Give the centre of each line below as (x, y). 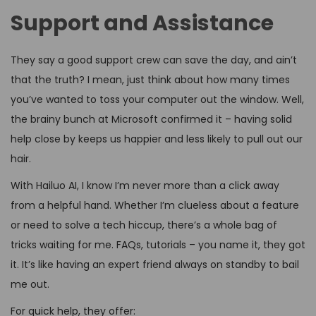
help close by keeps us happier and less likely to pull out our (157, 139)
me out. (30, 284)
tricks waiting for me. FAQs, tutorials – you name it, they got (158, 244)
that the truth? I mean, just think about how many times (150, 79)
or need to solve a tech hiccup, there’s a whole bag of (144, 225)
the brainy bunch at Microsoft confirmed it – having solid (151, 119)
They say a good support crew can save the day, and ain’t (154, 60)
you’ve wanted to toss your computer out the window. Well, (157, 99)
